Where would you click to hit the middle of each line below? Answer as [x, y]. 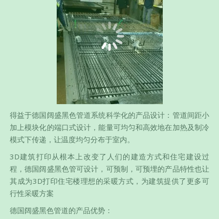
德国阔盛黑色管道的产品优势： [61, 210]
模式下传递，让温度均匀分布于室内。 [72, 140]
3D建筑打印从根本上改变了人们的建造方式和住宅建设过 [109, 157]
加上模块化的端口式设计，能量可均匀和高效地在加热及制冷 [109, 127]
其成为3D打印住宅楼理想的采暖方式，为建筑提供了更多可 [109, 181]
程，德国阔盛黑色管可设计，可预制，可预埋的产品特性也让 [109, 169]
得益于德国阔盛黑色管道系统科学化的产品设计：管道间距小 [109, 115]
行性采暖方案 [32, 193]
